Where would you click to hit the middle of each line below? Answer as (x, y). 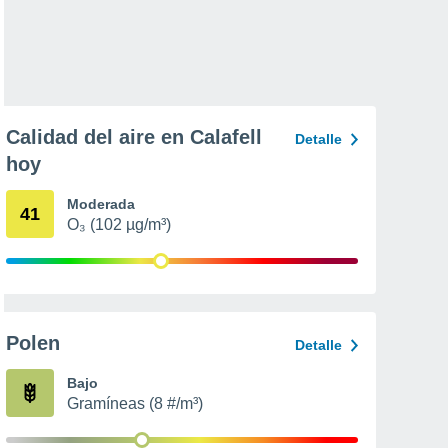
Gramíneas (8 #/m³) (135, 403)
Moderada (101, 204)
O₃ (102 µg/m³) (119, 224)
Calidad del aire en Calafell (134, 137)
